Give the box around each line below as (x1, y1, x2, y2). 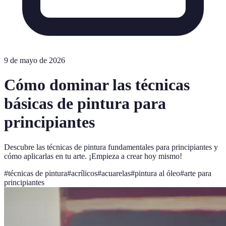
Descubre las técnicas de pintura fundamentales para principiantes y (4, 142, 218, 151)
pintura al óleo (135, 168, 180, 178)
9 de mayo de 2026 (4, 56, 65, 65)
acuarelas (101, 168, 131, 178)
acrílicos (71, 168, 97, 178)
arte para (184, 168, 211, 178)
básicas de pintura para (4, 94, 166, 113)
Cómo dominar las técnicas (4, 76, 190, 94)
